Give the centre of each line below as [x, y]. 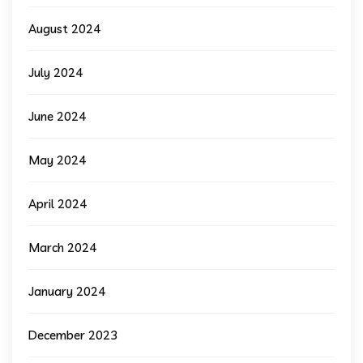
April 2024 [58, 204]
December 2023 [73, 335]
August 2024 [64, 29]
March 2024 [62, 248]
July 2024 [56, 73]
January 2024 [67, 292]
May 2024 [57, 160]
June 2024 [57, 117]
